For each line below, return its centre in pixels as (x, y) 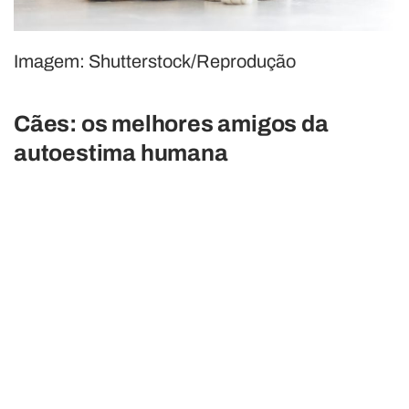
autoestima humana (121, 153)
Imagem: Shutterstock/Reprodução (155, 62)
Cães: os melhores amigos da (171, 124)
